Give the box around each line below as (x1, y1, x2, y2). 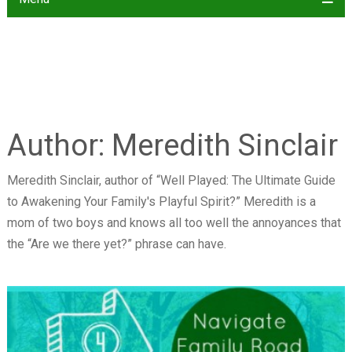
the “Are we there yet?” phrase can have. (6, 236, 226, 251)
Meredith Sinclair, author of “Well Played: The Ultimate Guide (6, 173, 335, 188)
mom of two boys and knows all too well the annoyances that (6, 215, 341, 230)
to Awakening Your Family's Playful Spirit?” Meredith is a (6, 194, 316, 209)
